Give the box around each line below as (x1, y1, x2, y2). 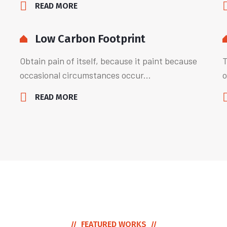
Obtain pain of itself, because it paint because (20, 55, 197, 66)
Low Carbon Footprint (35, 32, 145, 46)
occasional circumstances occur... (20, 69, 151, 81)
